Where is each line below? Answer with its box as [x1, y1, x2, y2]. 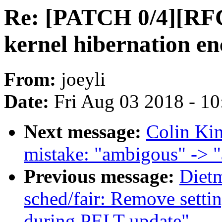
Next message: [24, 121, 146, 143]
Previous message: [24, 166, 179, 187]
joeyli [61, 68, 106, 90]
